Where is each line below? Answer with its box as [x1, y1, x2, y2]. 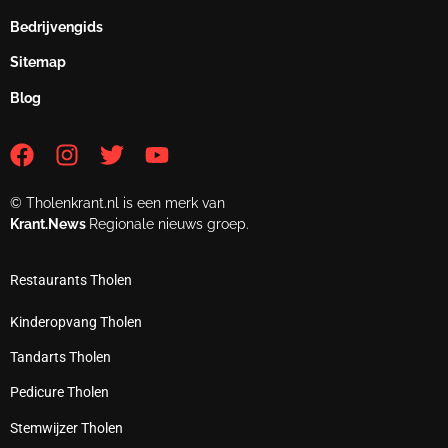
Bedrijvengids [10, 19, 103, 36]
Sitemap [10, 54, 66, 71]
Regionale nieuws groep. [89, 216, 249, 233]
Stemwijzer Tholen [10, 419, 123, 436]
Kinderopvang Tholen [10, 313, 142, 330]
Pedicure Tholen [10, 384, 109, 401]
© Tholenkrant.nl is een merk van [10, 195, 225, 212]
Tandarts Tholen [10, 348, 111, 365]
